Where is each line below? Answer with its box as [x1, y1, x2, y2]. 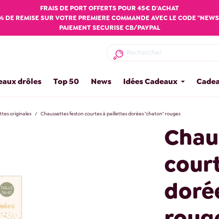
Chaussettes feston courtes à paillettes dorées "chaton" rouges [40, 110, 180, 117]
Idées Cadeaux [123, 76, 178, 87]
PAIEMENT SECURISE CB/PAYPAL [59, 23, 160, 32]
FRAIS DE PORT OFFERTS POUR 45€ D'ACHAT [40, 3, 179, 12]
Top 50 [53, 76, 80, 87]
